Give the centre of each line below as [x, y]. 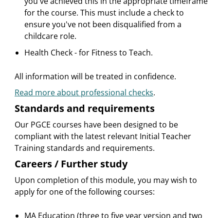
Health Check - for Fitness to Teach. [89, 53]
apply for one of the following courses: [85, 192]
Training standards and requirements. [85, 148]
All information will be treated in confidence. [95, 77]
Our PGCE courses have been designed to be [96, 125]
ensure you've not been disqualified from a [103, 25]
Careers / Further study [71, 164]
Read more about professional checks [84, 93]
